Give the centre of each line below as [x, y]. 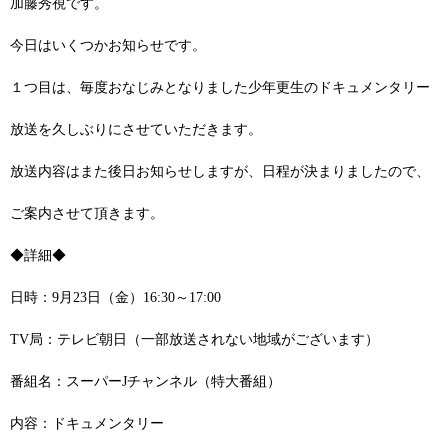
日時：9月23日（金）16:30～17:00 [115, 297]
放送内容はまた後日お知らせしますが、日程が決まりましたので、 [220, 171]
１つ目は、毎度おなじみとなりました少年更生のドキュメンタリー [220, 87]
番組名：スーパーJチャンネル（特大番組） [145, 381]
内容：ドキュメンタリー [87, 423]
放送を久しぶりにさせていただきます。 [136, 129]
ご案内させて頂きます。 [87, 213]
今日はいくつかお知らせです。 [108, 45]
